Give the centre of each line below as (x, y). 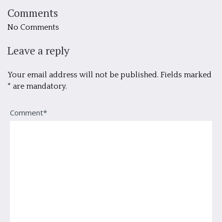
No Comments (33, 28)
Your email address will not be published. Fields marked (110, 75)
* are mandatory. (37, 86)
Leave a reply (38, 51)
